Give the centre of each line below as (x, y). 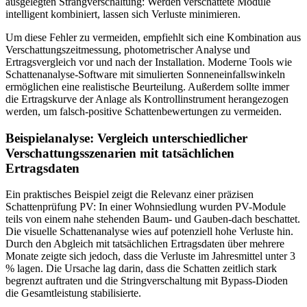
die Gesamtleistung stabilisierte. (73, 293)
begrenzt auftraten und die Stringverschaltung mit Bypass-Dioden (147, 281)
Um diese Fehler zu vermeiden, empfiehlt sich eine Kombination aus (153, 37)
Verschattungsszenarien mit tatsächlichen (120, 153)
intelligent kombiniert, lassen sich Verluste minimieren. (123, 14)
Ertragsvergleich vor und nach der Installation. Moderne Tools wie (149, 62)
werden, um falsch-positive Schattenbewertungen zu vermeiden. (144, 111)
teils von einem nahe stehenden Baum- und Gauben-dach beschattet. (153, 219)
